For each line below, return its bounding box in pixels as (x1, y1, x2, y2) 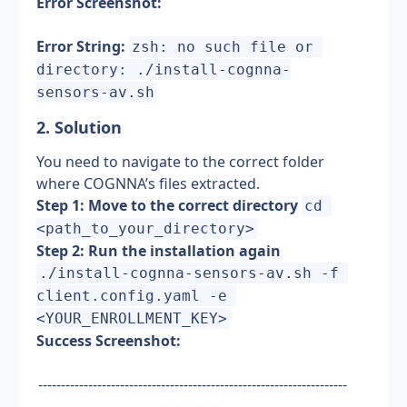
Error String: (36, 36, 125, 56)
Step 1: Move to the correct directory (36, 195, 298, 215)
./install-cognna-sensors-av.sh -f (39, 264, 340, 282)
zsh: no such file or (132, 38, 314, 55)
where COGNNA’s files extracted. (36, 174, 260, 194)
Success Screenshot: (36, 331, 181, 351)
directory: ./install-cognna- (36, 61, 291, 78)
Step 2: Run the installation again (36, 241, 281, 261)
